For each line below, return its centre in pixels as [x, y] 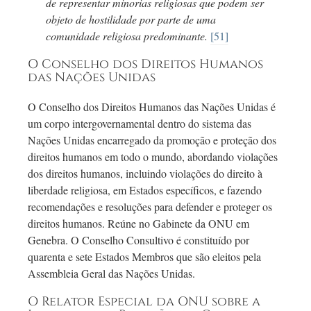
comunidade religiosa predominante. [128, 36]
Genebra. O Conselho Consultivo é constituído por [138, 240]
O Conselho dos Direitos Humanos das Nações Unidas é [152, 107]
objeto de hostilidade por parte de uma [131, 19]
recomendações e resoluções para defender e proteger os [150, 207]
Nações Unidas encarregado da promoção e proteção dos [152, 140]
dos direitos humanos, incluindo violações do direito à [145, 174]
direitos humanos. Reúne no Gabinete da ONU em [138, 224]
